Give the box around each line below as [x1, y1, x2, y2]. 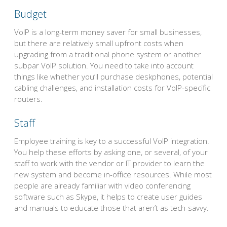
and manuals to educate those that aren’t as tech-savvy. [14, 203, 209, 213]
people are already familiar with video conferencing [14, 180, 191, 191]
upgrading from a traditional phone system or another [14, 49, 201, 59]
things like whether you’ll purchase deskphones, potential [14, 71, 213, 82]
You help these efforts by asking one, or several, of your [14, 147, 208, 158]
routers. [14, 93, 43, 104]
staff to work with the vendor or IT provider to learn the [14, 158, 205, 169]
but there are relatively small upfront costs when [14, 37, 183, 48]
